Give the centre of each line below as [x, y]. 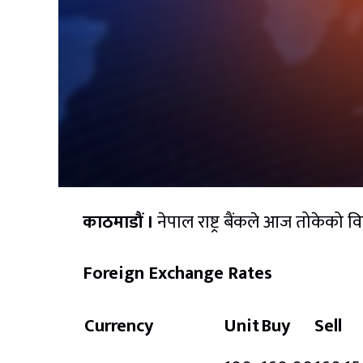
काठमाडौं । [118, 222]
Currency [119, 326]
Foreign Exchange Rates [177, 273]
